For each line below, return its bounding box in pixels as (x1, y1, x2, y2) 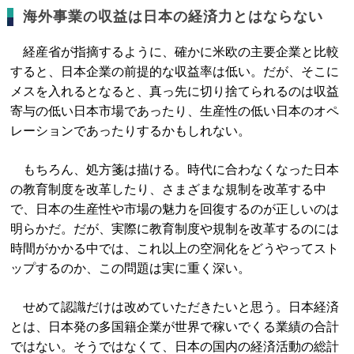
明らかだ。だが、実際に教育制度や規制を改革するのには (10, 222, 340, 235)
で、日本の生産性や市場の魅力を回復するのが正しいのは (10, 202, 340, 216)
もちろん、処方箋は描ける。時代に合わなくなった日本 (10, 163, 340, 176)
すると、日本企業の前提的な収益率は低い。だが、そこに (10, 65, 340, 78)
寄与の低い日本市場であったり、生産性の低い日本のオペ (10, 104, 340, 118)
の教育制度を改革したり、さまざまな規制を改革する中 (10, 183, 327, 196)
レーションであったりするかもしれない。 (10, 124, 251, 137)
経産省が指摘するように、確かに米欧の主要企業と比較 (10, 45, 340, 58)
